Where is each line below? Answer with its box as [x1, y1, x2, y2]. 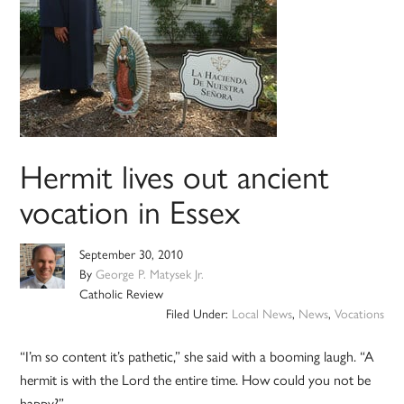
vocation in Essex [20, 187, 242, 234]
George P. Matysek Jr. [96, 264, 205, 283]
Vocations [334, 304, 384, 323]
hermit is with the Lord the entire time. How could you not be [20, 369, 372, 390]
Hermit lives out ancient [20, 151, 330, 199]
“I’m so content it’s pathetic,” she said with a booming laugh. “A [20, 345, 374, 367]
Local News [231, 304, 292, 323]
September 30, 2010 [79, 244, 184, 263]
